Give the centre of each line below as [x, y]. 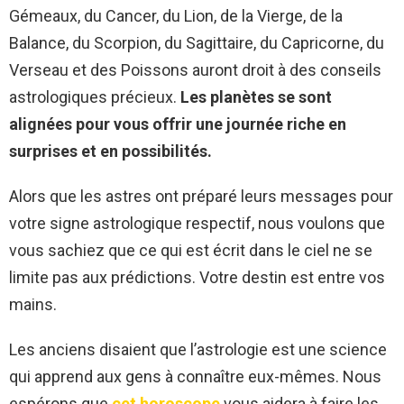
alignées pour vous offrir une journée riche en [178, 124]
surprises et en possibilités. [110, 151]
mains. [33, 305]
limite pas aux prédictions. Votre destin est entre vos [197, 278]
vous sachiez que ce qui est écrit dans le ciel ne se [191, 251]
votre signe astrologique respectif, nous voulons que [197, 224]
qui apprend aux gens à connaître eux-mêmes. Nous [195, 377]
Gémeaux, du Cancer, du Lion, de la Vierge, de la [176, 16]
